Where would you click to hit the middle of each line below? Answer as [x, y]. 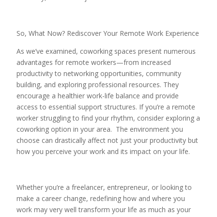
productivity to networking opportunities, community [99, 73]
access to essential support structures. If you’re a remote [106, 107]
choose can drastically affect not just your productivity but [107, 140]
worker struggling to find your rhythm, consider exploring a [108, 118]
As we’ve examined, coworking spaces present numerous [106, 51]
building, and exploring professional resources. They [97, 84]
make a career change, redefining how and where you [101, 198]
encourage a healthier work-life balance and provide [97, 95]
